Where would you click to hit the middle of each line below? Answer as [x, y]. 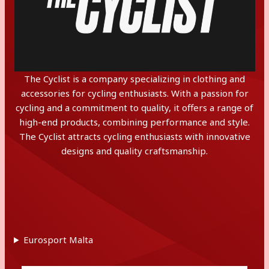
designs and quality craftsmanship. [134, 151]
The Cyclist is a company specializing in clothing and [134, 79]
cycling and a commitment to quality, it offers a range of [134, 107]
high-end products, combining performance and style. [134, 122]
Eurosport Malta [58, 240]
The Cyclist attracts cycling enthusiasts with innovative [134, 136]
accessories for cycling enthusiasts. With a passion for [134, 93]
